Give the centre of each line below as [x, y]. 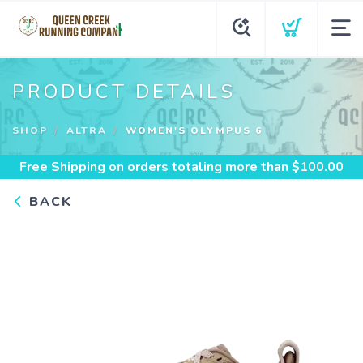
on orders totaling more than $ [203, 167]
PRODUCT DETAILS [124, 92]
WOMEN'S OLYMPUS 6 [194, 130]
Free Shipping [62, 167]
